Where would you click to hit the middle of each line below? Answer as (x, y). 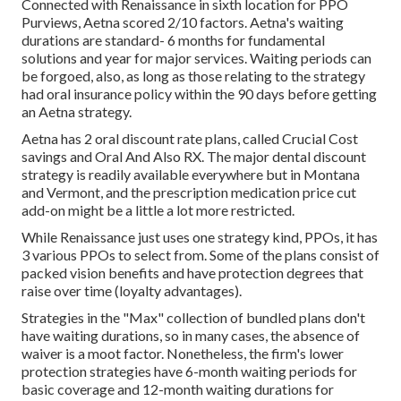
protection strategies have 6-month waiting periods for (189, 371)
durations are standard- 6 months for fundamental (173, 39)
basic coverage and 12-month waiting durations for (178, 388)
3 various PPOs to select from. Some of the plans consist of (200, 254)
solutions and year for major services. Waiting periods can (196, 57)
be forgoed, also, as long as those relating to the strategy (193, 75)
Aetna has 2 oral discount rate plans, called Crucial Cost (190, 138)
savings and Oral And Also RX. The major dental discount (194, 156)
